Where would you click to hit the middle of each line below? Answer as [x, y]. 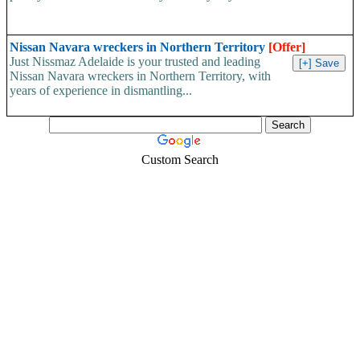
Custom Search [180, 159]
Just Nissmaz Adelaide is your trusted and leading [135, 61]
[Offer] [287, 47]
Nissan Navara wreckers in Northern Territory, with [140, 76]
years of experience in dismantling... [101, 90]
